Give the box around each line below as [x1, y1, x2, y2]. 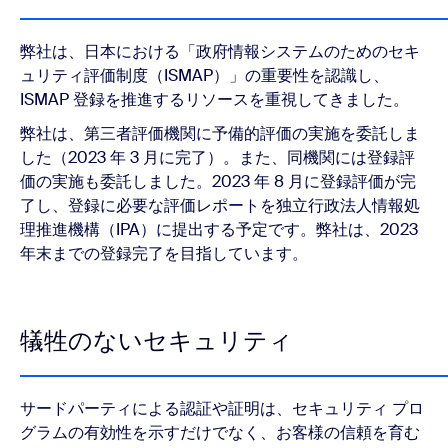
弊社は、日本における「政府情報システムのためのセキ [20, 41, 420, 62]
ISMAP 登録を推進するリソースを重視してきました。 [20, 89, 409, 110]
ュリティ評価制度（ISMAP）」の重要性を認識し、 [20, 65, 389, 86]
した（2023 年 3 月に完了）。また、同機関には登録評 [20, 147, 415, 168]
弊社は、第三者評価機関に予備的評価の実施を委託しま [20, 123, 420, 144]
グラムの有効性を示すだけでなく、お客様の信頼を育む [20, 422, 420, 443]
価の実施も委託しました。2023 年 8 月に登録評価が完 [20, 171, 416, 192]
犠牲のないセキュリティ [20, 325, 293, 356]
